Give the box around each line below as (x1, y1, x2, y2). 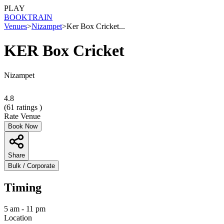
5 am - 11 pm (4, 204, 45, 213)
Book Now (8, 122, 37, 130)
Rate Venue (4, 111, 40, 120)
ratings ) (14, 102, 42, 111)
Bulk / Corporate (8, 161, 55, 169)
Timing (4, 180, 41, 194)
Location (4, 213, 32, 222)
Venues (4, 22, 27, 30)
